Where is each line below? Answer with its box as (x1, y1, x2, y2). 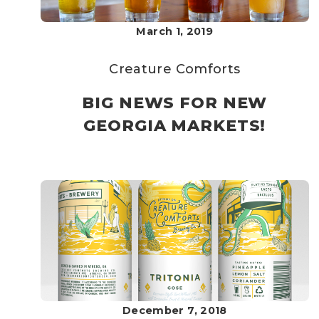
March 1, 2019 (136, 25, 214, 38)
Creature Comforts (109, 61, 241, 77)
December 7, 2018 (122, 304, 227, 317)
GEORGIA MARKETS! (83, 116, 266, 135)
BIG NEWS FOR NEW (82, 93, 268, 113)
